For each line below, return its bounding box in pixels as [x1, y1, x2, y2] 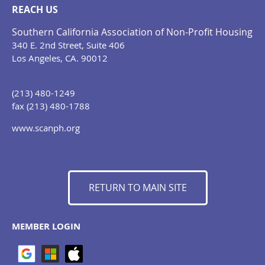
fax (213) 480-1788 [12, 100, 90, 112]
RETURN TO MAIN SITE [88, 181, 187, 195]
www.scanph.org [12, 122, 80, 134]
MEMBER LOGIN [12, 220, 80, 233]
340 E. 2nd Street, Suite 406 [12, 39, 125, 51]
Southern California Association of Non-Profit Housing [12, 25, 253, 39]
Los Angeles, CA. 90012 [12, 52, 108, 64]
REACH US [12, 3, 58, 17]
